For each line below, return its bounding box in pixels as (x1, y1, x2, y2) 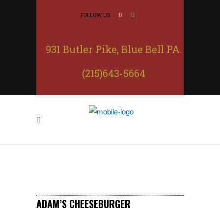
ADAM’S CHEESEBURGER (36, 196, 131, 211)
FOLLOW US (81, 11, 111, 19)
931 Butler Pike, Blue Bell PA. (45, 43, 182, 55)
